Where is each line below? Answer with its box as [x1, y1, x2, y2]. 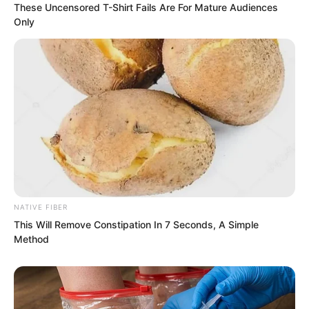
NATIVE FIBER [14, 202, 68, 211]
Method [14, 232, 49, 245]
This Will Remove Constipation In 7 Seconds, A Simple [14, 218, 259, 230]
